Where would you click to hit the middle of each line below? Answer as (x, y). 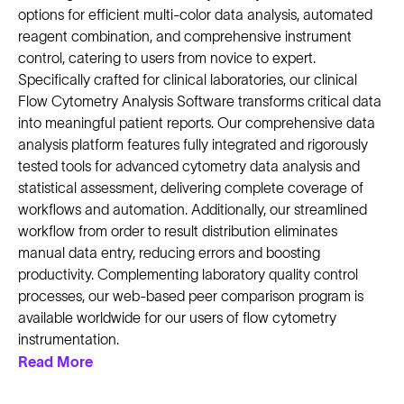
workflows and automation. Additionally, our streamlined (193, 210)
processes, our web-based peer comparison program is (191, 296)
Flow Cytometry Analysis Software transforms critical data (200, 101)
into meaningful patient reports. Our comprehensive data (197, 123)
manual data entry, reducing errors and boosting (169, 253)
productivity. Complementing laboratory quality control (188, 275)
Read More (55, 362)
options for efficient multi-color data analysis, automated (195, 15)
